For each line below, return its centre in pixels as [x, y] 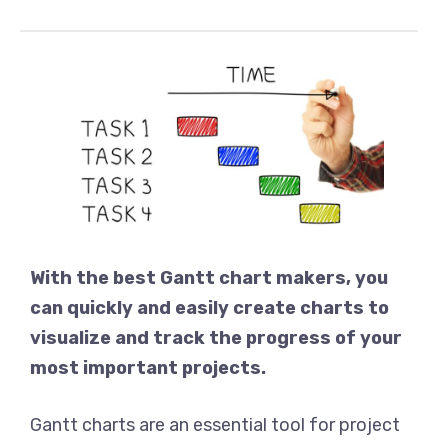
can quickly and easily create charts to [209, 308]
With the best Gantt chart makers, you [209, 278]
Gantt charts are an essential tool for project [215, 425]
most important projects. [148, 368]
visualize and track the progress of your [216, 338]
